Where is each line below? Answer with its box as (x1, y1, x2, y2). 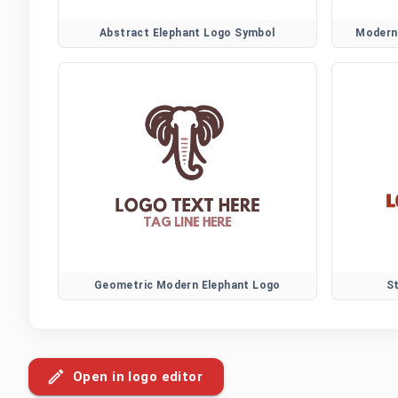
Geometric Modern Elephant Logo (93, 278, 281, 291)
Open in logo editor (73, 368, 203, 385)
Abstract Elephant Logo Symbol (99, 26, 275, 39)
